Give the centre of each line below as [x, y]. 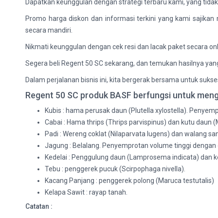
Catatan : [39, 206]
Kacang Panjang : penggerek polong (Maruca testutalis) [129, 181]
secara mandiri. [49, 30]
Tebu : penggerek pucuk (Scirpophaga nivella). [115, 169]
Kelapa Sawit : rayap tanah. [86, 192]
